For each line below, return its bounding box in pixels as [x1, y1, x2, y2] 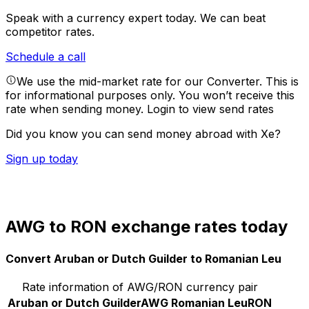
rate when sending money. [6, 102, 147, 117]
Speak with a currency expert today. [6, 11, 200, 26]
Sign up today [6, 152, 78, 166]
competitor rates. [6, 25, 94, 39]
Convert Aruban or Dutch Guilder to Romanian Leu [6, 251, 281, 266]
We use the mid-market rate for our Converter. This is [17, 74, 299, 89]
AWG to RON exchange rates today [6, 217, 288, 237]
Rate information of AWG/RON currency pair [21, 279, 258, 294]
